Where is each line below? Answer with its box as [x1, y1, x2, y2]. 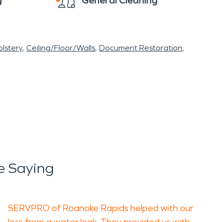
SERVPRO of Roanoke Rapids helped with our [8, 203, 193, 214]
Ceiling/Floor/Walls [26, 43, 95, 53]
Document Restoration [99, 43, 182, 53]
